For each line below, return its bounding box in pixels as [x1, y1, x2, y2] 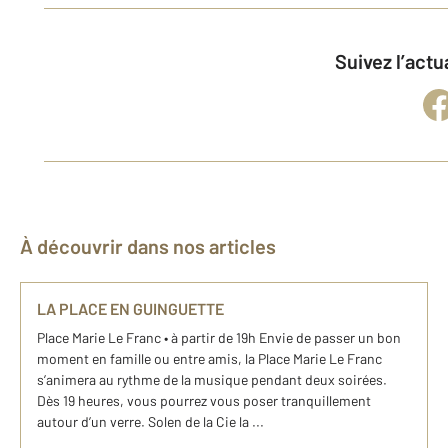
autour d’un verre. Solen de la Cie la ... [37, 413, 264, 430]
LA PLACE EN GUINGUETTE [37, 299, 224, 318]
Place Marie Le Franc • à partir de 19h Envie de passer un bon [37, 329, 401, 346]
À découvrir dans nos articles [33, 234, 276, 258]
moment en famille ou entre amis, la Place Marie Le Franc [37, 350, 382, 367]
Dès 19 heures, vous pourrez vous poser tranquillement [37, 392, 371, 409]
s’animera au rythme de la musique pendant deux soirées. [37, 371, 387, 388]
